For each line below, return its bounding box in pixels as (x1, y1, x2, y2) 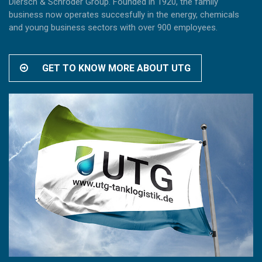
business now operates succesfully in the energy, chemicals (9, 9, 239, 20)
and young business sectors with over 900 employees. (9, 22, 218, 33)
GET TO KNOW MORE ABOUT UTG (40, 63, 191, 74)
